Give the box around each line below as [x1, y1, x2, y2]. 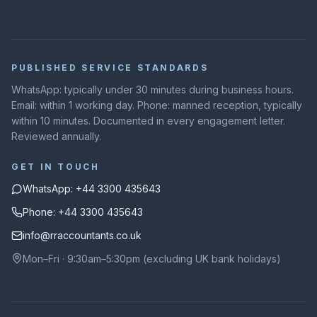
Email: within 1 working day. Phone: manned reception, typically [11, 99, 302, 111]
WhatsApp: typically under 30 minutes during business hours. [11, 83, 294, 96]
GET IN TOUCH [11, 161, 100, 172]
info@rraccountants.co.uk [23, 229, 142, 241]
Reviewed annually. [11, 130, 101, 142]
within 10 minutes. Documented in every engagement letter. [11, 115, 285, 127]
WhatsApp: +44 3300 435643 [23, 183, 161, 195]
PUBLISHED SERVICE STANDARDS [11, 62, 209, 73]
